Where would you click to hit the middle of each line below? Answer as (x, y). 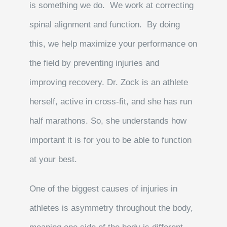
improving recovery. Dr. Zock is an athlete (109, 83)
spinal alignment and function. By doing (105, 25)
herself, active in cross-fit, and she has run (111, 102)
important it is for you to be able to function (111, 140)
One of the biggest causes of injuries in (104, 189)
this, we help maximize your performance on (113, 44)
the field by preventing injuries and (94, 63)
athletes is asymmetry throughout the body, (111, 208)
